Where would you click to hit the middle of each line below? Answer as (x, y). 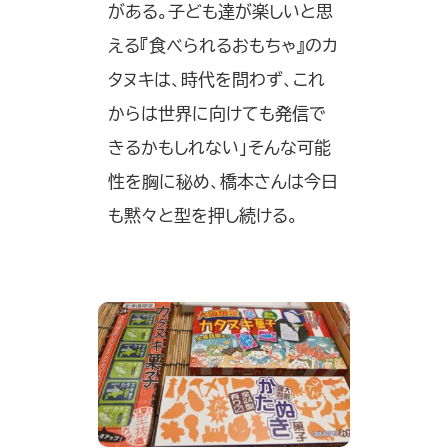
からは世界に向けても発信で (217, 114)
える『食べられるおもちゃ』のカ (223, 46)
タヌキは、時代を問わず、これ (216, 80)
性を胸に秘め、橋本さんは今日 (223, 182)
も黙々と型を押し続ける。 (203, 216)
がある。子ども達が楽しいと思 (220, 12)
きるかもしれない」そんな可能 (219, 148)
